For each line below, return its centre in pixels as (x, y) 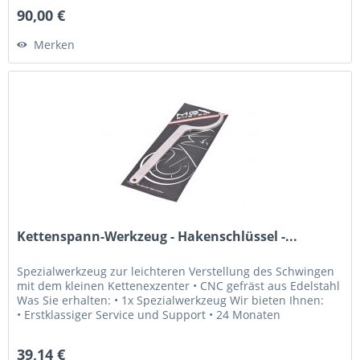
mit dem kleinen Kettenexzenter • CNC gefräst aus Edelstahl (179, 286)
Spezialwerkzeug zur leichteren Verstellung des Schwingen (176, 272)
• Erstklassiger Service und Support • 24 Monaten (149, 315)
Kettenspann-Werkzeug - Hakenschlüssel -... (157, 237)
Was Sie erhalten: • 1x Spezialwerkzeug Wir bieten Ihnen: (171, 301)
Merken (55, 45)
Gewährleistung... (65, 329)
